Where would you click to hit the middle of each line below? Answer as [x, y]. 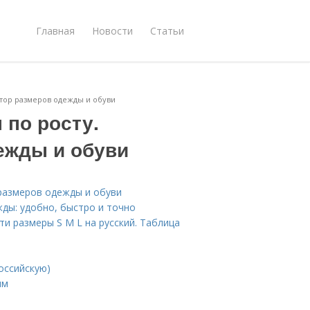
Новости [112, 30]
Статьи [167, 30]
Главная [55, 30]
